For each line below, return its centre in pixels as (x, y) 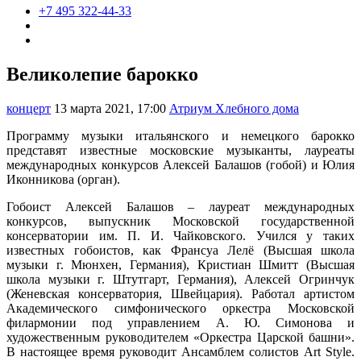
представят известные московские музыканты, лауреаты (180, 150)
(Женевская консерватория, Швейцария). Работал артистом (180, 293)
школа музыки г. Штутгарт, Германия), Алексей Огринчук (180, 279)
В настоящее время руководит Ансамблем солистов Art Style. (180, 351)
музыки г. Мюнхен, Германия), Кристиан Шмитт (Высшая (180, 264)
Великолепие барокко (102, 75)
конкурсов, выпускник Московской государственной (180, 221)
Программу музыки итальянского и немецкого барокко (180, 135)
